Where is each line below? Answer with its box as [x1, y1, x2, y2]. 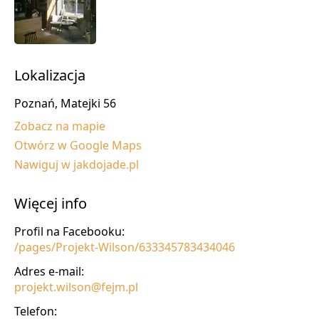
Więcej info [14, 193, 87, 213]
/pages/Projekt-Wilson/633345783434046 [14, 239, 235, 255]
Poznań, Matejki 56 [14, 95, 116, 111]
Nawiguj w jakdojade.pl [14, 156, 139, 172]
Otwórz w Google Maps [14, 137, 142, 153]
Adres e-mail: [14, 263, 84, 279]
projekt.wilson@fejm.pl [14, 278, 138, 295]
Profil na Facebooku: [14, 223, 125, 239]
